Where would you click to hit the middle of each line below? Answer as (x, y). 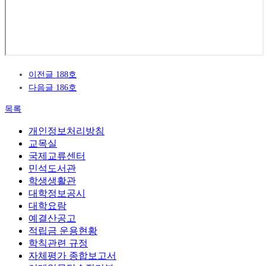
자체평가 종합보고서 (72, 256)
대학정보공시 (57, 194)
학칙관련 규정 (58, 243)
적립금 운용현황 (63, 231)
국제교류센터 (57, 156)
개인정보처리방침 (66, 131)
